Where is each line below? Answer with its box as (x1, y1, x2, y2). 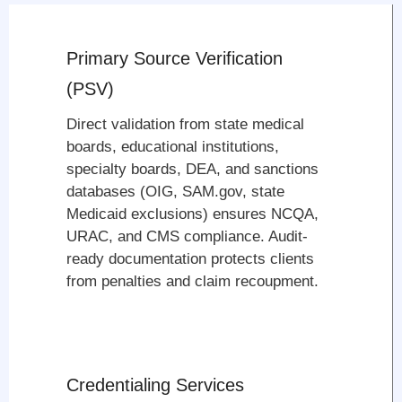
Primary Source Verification (66, 48, 284, 69)
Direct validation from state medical (66, 116, 305, 134)
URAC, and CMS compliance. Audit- (66, 228, 309, 246)
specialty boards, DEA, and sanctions (66, 161, 319, 179)
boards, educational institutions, (66, 138, 280, 156)
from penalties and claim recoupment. (66, 273, 319, 291)
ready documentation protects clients (66, 250, 315, 268)
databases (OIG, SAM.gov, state (66, 183, 285, 201)
